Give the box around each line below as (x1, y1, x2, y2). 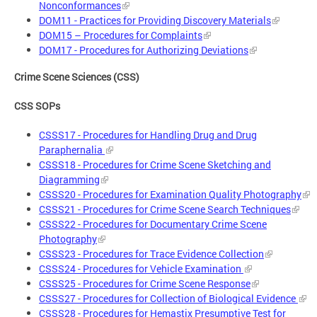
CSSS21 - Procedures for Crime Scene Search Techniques (39, 202, 291, 217)
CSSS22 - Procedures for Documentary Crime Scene (39, 217, 267, 231)
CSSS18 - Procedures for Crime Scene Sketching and (39, 158, 271, 172)
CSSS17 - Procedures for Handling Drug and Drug (39, 128, 257, 142)
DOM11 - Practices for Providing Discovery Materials (39, 13, 271, 27)
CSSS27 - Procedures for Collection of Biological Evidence (39, 292, 298, 306)
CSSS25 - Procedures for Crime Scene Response (39, 277, 250, 291)
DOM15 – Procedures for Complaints (39, 28, 202, 42)
